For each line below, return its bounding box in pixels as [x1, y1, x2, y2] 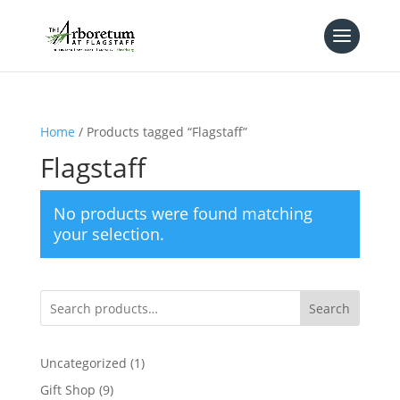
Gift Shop [39, 381, 96, 398]
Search [309, 299, 351, 317]
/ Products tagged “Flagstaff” [74, 123, 247, 140]
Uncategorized [39, 354, 127, 371]
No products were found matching [53, 203, 312, 224]
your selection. [53, 223, 164, 245]
